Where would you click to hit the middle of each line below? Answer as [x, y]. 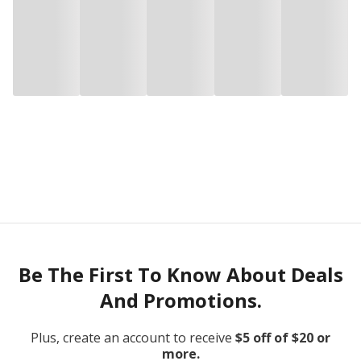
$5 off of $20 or [283, 338]
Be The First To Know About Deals [180, 274]
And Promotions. [180, 300]
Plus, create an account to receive [131, 338]
